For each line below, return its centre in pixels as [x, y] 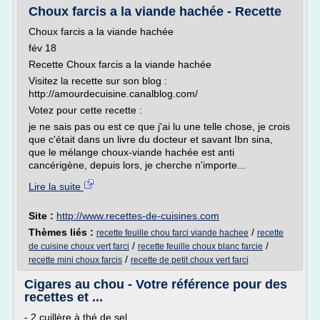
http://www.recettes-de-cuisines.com [138, 216]
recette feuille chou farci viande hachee [172, 233]
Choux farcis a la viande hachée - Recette [155, 11]
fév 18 [42, 48]
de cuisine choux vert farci [79, 246]
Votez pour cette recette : [85, 110]
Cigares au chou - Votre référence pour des [156, 284]
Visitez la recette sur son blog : [98, 81]
